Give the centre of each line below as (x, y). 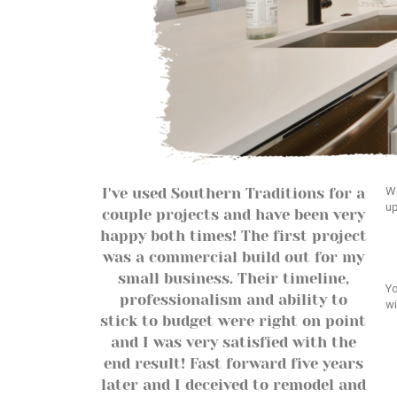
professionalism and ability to (233, 300)
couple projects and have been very (233, 215)
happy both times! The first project (233, 236)
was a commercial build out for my (233, 257)
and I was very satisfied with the (233, 343)
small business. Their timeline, (233, 279)
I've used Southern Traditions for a (233, 194)
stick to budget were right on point (234, 321)
